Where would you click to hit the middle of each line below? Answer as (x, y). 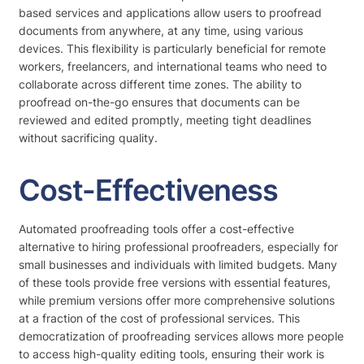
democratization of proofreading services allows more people (181, 336)
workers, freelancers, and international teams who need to (173, 66)
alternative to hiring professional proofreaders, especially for (178, 247)
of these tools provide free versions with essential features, (175, 282)
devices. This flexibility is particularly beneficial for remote (172, 48)
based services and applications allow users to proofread (170, 13)
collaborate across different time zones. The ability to (160, 84)
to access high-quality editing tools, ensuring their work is (171, 354)
